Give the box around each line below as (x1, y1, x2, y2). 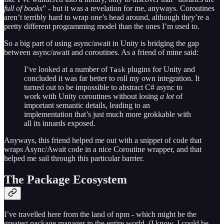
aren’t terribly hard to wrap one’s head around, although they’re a (4, 13, 209, 22)
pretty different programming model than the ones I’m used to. (4, 22, 199, 31)
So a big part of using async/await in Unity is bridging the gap (4, 39, 199, 48)
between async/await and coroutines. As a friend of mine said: (4, 48, 198, 57)
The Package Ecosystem (4, 173, 127, 186)
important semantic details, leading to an (24, 101, 150, 110)
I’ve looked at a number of (24, 65, 109, 74)
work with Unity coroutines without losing (24, 92, 160, 101)
